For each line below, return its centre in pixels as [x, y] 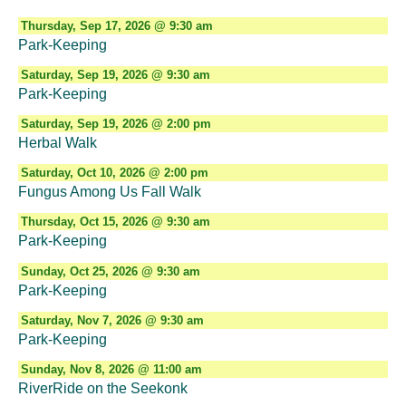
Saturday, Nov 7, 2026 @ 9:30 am [112, 320]
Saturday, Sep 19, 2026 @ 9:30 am [115, 74]
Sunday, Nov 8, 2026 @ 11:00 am [111, 369]
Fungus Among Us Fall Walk [110, 192]
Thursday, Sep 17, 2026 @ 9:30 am [116, 25]
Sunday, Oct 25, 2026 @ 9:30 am [110, 271]
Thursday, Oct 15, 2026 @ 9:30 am [115, 222]
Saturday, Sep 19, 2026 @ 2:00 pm [116, 123]
